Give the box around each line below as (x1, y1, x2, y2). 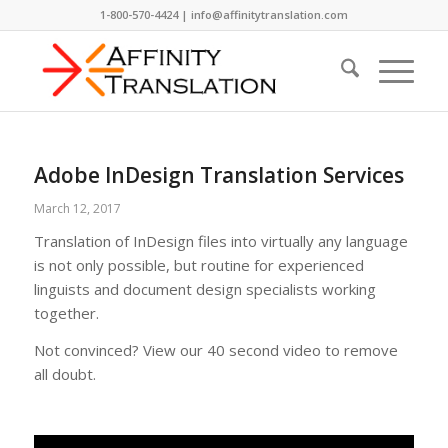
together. (33, 303, 99, 323)
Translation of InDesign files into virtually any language (33, 231, 408, 251)
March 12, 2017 (33, 200, 121, 217)
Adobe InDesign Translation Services (33, 161, 404, 189)
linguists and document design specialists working (33, 279, 376, 299)
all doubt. (33, 363, 96, 384)
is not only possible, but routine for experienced (33, 255, 364, 275)
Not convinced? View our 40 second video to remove (33, 339, 398, 360)
